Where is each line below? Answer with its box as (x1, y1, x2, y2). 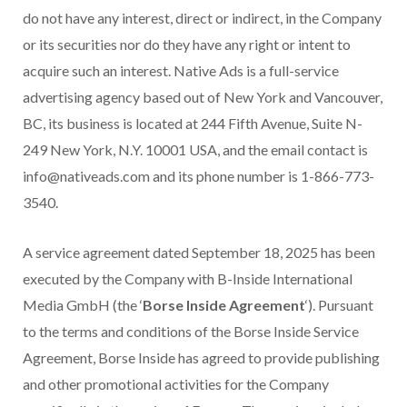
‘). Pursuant (305, 296, 373, 314)
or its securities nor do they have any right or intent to (23, 35, 351, 54)
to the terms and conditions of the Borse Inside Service (23, 323, 359, 341)
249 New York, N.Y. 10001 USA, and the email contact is (23, 141, 368, 159)
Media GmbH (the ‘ (23, 296, 143, 314)
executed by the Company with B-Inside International (23, 270, 352, 288)
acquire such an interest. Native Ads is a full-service (23, 62, 339, 80)
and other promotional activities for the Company (23, 375, 329, 393)
